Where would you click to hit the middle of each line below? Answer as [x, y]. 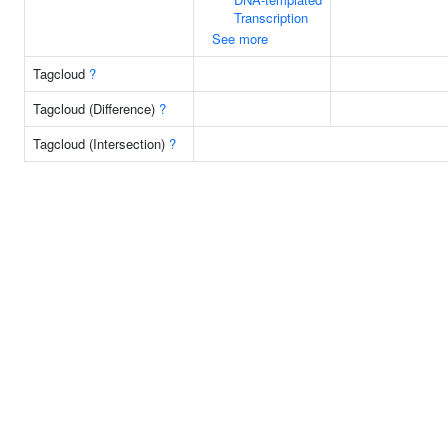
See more [240, 38]
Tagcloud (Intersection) [101, 143]
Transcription [271, 17]
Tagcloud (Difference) [96, 108]
